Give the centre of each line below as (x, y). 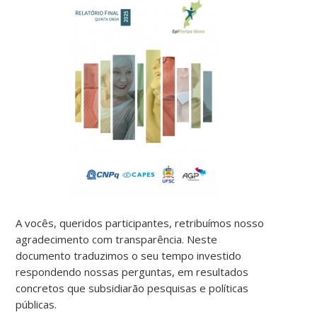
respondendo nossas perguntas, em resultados (132, 271)
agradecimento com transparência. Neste (117, 239)
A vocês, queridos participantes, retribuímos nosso (140, 223)
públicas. (36, 304)
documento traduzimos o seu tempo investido (129, 255)
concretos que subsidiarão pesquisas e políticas (132, 288)
